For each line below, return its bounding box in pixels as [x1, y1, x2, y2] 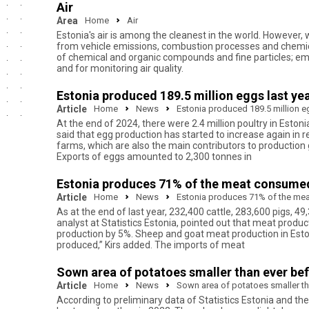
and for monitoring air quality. [57, 63, 183, 74]
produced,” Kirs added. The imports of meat [57, 239, 245, 250]
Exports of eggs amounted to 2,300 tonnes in [57, 151, 252, 162]
